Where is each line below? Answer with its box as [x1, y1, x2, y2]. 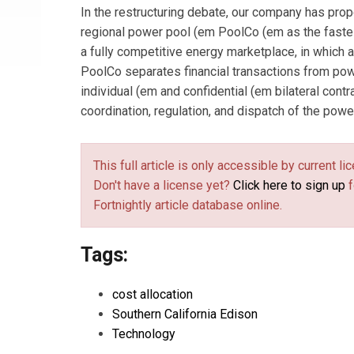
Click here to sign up [233, 178, 345, 193]
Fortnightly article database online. [93, 198, 282, 213]
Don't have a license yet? [93, 178, 233, 193]
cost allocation [112, 287, 193, 302]
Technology [112, 326, 175, 341]
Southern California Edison [112, 307, 258, 322]
